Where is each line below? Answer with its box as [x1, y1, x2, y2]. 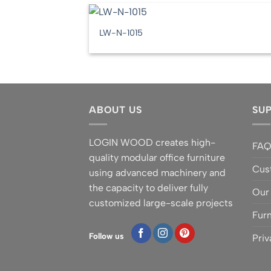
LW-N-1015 [99, 27, 143, 39]
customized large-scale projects [89, 197, 233, 209]
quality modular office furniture [89, 152, 225, 164]
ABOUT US [89, 103, 142, 116]
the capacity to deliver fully [89, 182, 208, 194]
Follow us [89, 231, 124, 241]
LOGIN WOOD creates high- [89, 137, 215, 149]
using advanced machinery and [89, 167, 226, 179]
